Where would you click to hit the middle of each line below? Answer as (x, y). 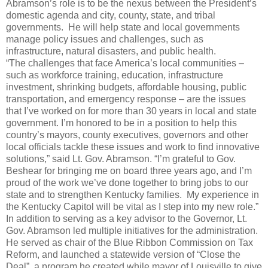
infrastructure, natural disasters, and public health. (111, 51)
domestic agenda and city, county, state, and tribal (111, 15)
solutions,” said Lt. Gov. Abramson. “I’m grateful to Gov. (121, 159)
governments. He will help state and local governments (123, 27)
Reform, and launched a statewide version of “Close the (123, 254)
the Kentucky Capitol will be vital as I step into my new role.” (132, 206)
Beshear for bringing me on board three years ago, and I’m (129, 170)
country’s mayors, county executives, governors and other (127, 135)
